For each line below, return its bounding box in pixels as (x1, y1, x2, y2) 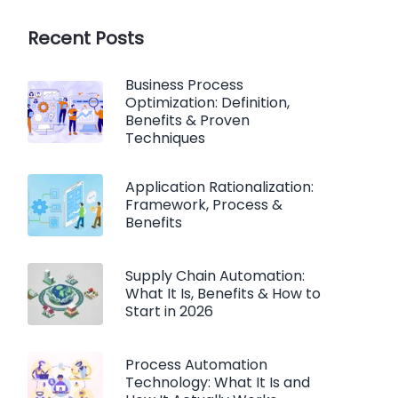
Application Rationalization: (125, 177, 314, 197)
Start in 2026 (125, 301, 213, 322)
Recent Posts (28, 26, 144, 51)
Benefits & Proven (125, 110, 250, 131)
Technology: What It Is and (125, 372, 310, 393)
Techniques (125, 128, 205, 148)
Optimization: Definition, (125, 92, 290, 113)
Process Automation (125, 354, 267, 375)
